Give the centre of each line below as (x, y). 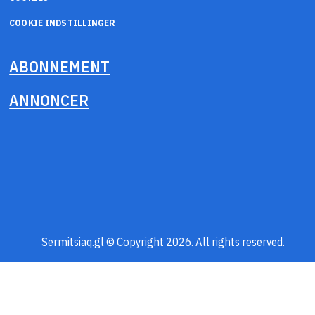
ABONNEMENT (60, 66)
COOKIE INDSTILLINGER (63, 22)
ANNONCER (49, 100)
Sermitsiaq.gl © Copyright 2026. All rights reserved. (157, 242)
